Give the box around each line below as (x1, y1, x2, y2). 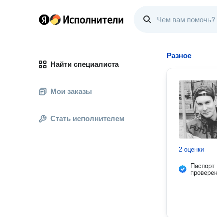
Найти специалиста (50, 60, 119, 68)
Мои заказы (50, 87, 92, 95)
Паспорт (190, 162, 215, 170)
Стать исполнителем (50, 114, 124, 123)
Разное (167, 51, 191, 60)
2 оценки (179, 146, 204, 153)
